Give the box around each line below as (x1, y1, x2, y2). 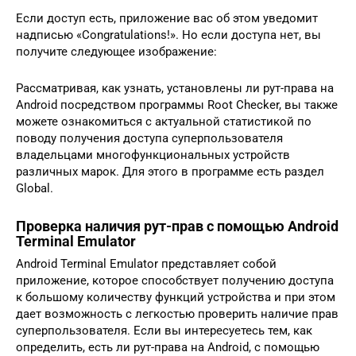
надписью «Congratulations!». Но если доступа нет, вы (16, 27, 321, 42)
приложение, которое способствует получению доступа (16, 273, 334, 288)
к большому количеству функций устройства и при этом (16, 289, 335, 304)
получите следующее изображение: (16, 44, 217, 59)
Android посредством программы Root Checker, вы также (16, 97, 338, 112)
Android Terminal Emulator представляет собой (16, 256, 277, 271)
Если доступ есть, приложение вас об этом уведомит (16, 10, 318, 25)
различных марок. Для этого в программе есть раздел (16, 164, 324, 179)
